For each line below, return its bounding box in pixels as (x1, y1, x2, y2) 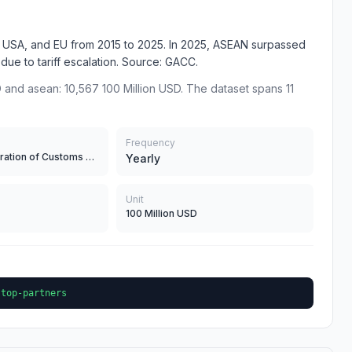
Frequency (125, 137, 175, 148)
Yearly (125, 152, 160, 165)
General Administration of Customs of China (86, 151, 95, 163)
